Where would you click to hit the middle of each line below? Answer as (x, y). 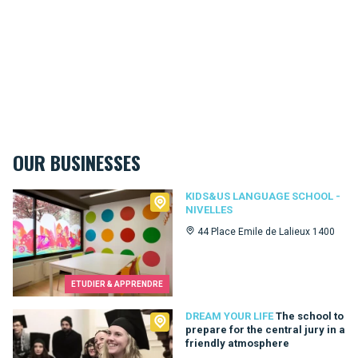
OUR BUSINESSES (77, 163)
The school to (310, 316)
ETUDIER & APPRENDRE (117, 284)
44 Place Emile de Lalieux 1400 (266, 232)
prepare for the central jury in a (265, 329)
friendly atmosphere (237, 343)
